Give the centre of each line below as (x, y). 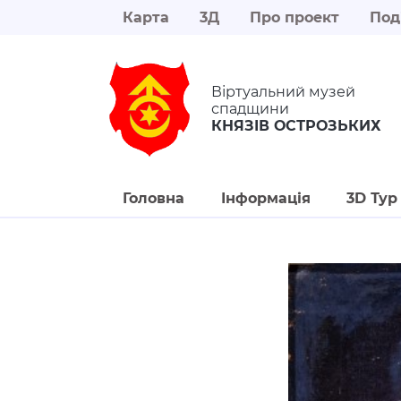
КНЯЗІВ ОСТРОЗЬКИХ (296, 126)
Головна (154, 198)
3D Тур (372, 198)
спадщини (250, 109)
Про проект (294, 17)
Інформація (265, 198)
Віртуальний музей (283, 92)
